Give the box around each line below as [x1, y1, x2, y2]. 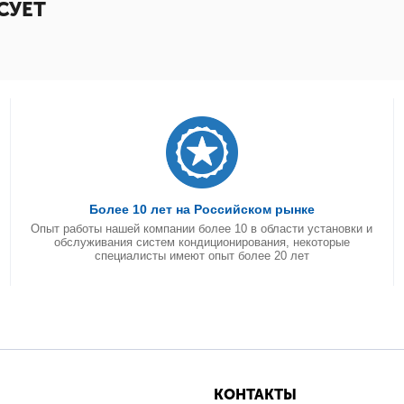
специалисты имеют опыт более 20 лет [94, 249, 309, 262]
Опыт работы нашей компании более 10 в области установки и [31, 222, 373, 235]
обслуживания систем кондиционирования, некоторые [53, 235, 350, 249]
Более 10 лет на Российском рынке [88, 202, 315, 216]
